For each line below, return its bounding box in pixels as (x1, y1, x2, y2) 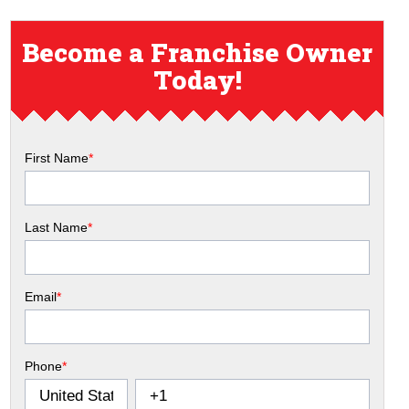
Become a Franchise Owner (22, 35, 373, 69)
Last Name (25, 219, 89, 235)
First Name (25, 150, 89, 165)
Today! (152, 62, 242, 97)
